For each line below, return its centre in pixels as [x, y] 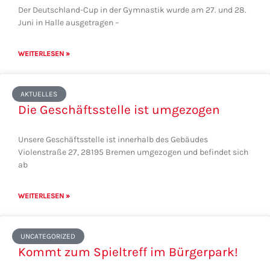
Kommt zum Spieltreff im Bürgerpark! [128, 252]
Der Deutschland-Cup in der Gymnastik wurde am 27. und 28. [132, 10]
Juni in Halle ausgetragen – [69, 22]
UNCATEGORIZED [48, 237]
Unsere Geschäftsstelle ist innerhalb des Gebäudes [113, 139]
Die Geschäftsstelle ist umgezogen [119, 109]
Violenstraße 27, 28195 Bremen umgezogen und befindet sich [133, 152]
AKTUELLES [39, 94]
